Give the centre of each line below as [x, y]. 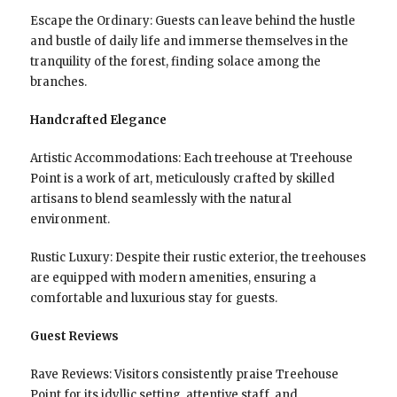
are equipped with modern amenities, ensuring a [173, 277]
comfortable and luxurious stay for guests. [153, 298]
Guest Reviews [74, 336]
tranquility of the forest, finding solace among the [175, 61]
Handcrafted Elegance [98, 120]
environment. [70, 219]
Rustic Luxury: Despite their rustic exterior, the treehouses [198, 257]
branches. [58, 82]
